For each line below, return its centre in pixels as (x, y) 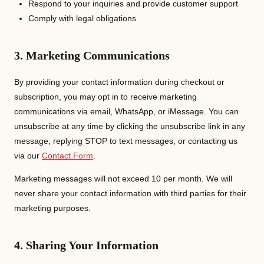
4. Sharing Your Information (86, 245)
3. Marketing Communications (92, 55)
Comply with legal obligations (82, 18)
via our (28, 156)
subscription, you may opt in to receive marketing (105, 97)
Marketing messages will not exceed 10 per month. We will (123, 179)
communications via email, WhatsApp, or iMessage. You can (126, 111)
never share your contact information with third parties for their (130, 193)
